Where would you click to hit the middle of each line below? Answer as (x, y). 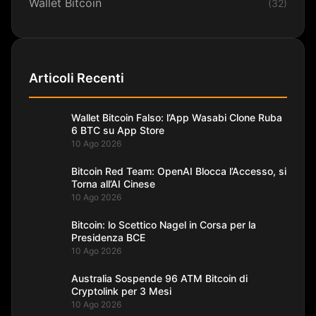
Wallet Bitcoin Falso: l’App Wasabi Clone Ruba (177, 117)
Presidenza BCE (108, 237)
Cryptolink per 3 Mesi (121, 291)
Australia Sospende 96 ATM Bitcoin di (159, 278)
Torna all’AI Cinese (113, 183)
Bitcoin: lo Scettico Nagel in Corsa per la (164, 224)
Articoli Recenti (77, 78)
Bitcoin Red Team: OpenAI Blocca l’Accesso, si (179, 171)
